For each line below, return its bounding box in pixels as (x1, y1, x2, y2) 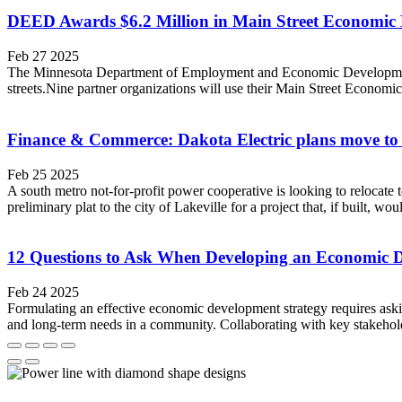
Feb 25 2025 (7, 166, 79, 182)
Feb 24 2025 (7, 284, 79, 300)
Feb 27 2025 (7, 48, 79, 65)
